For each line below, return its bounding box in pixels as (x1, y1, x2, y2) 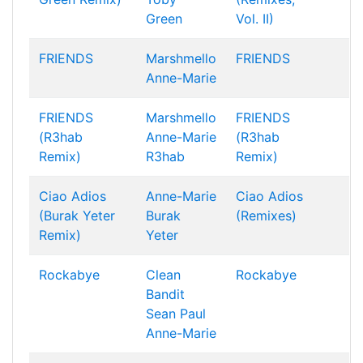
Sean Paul (146, 305, 206, 322)
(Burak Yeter (39, 207, 115, 224)
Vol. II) (236, 11, 274, 27)
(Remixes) (236, 207, 297, 224)
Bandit (146, 286, 185, 302)
